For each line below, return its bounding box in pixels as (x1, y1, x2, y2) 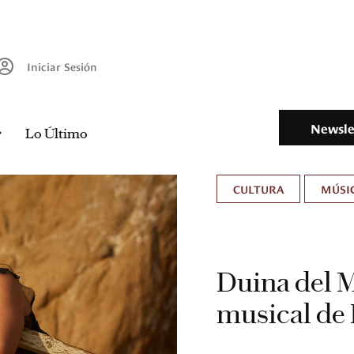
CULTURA (233, 181, 284, 197)
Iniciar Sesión (27, 58, 97, 74)
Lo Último (24, 125, 88, 143)
